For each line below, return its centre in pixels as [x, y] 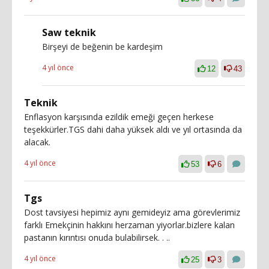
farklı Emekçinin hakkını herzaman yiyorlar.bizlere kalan [129, 225]
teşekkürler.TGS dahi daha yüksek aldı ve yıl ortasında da [133, 129]
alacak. [37, 142]
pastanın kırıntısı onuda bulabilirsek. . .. [97, 237]
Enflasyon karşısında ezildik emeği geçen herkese [119, 116]
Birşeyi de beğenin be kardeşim [102, 46]
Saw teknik [69, 32]
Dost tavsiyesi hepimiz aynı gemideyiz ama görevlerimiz [132, 212]
